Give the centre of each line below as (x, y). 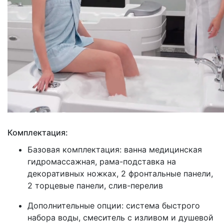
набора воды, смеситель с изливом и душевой (120, 218)
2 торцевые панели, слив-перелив (95, 186)
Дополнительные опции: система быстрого (114, 206)
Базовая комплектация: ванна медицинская (115, 150)
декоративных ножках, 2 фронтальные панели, (120, 174)
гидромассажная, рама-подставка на (102, 162)
